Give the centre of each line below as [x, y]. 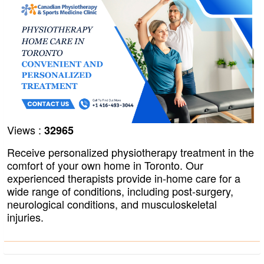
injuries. [25, 217]
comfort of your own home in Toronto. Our [105, 165]
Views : [26, 130]
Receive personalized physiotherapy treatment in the [131, 152]
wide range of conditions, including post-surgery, [120, 191]
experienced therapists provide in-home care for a [124, 178]
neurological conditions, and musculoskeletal [112, 204]
